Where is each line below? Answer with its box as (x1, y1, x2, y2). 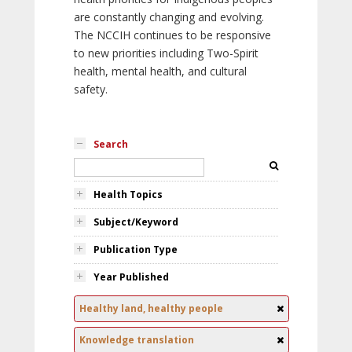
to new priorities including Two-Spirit (74, 46, 258, 60)
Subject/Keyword (93, 215, 178, 229)
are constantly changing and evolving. (74, 9, 264, 24)
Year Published (93, 270, 169, 284)
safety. (74, 82, 108, 97)
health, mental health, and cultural (74, 64, 247, 79)
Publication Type (93, 243, 178, 256)
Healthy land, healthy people (79, 302, 223, 315)
